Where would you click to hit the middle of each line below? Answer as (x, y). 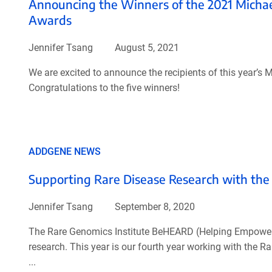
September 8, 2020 (153, 206)
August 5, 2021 (145, 47)
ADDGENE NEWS (64, 151)
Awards (50, 19)
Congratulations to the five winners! (104, 87)
